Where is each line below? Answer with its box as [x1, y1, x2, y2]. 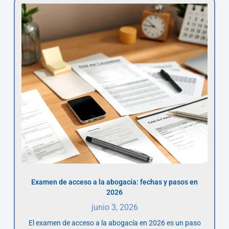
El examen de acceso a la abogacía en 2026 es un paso [28, 218, 201, 227]
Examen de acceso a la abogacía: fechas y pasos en [31, 177, 198, 186]
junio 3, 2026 [91, 202, 138, 212]
